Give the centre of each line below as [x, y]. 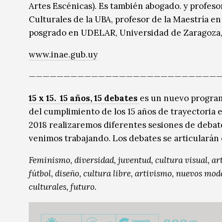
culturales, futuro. [63, 187]
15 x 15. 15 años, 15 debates [83, 98]
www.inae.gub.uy [63, 55]
